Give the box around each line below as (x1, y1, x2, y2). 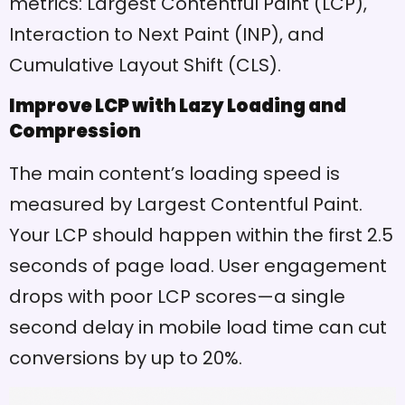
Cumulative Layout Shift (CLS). (9, 52, 281, 78)
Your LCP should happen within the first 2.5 (9, 222, 393, 249)
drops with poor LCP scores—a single (9, 284, 345, 310)
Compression (9, 118, 141, 145)
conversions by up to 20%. (9, 345, 242, 372)
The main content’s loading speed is (9, 161, 340, 187)
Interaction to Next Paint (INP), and (9, 21, 325, 47)
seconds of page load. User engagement (9, 253, 387, 279)
